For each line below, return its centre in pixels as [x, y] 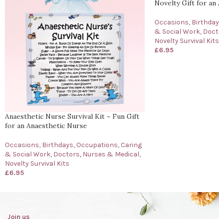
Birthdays [58, 145]
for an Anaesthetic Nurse [46, 125]
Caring [131, 145]
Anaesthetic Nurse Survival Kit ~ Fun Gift [72, 116]
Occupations [97, 145]
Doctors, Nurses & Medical [96, 154]
